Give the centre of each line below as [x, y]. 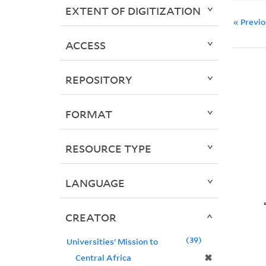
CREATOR [91, 218]
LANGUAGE [95, 183]
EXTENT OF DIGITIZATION [133, 11]
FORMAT [88, 114]
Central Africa [103, 258]
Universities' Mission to [112, 242]
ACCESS [85, 45]
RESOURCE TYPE [108, 149]
